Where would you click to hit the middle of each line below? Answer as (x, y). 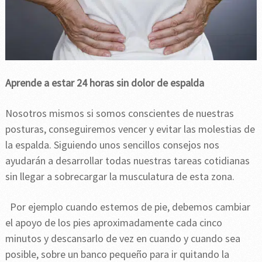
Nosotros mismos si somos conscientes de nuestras (119, 113)
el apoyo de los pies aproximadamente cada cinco (113, 222)
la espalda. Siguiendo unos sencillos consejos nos (112, 144)
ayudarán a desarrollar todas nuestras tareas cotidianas (127, 160)
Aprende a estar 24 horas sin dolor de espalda (104, 82)
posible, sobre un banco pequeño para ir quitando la (117, 254)
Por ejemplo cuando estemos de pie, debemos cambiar (130, 206)
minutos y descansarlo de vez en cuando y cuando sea (123, 238)
